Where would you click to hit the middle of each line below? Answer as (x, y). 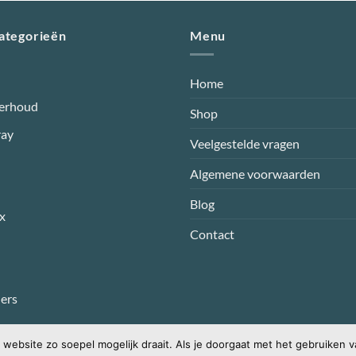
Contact (212, 234)
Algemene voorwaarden (255, 174)
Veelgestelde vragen (245, 144)
